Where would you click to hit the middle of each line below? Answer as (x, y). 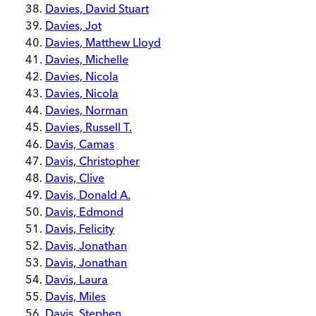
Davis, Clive (75, 178)
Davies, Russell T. (89, 127)
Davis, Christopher (92, 161)
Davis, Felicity (80, 229)
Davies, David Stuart (97, 8)
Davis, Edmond (84, 212)
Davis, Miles (75, 296)
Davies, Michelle (87, 59)
